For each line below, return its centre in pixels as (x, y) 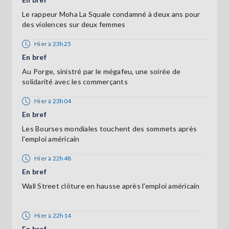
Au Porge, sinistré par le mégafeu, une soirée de (101, 71)
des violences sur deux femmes (74, 24)
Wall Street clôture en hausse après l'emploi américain (111, 186)
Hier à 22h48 (53, 158)
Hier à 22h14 (53, 215)
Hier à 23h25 (53, 43)
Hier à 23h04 (53, 101)
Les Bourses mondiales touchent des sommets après (109, 128)
